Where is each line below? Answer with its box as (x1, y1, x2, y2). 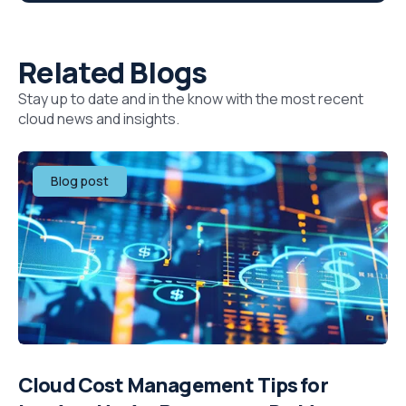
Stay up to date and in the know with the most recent (18, 89, 363, 110)
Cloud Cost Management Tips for (18, 372, 328, 400)
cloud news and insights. (18, 109, 179, 130)
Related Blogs (18, 53, 208, 93)
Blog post (51, 172, 109, 190)
